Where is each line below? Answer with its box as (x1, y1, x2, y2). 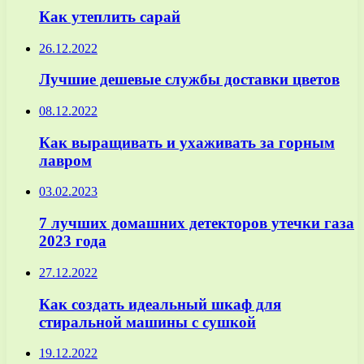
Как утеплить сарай (39, 7, 180, 25)
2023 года (39, 232, 106, 250)
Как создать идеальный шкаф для (39, 295, 281, 313)
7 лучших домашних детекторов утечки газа (39, 214, 354, 232)
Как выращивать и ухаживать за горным (39, 133, 335, 151)
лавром (39, 151, 92, 169)
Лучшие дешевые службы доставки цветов (39, 71, 340, 89)
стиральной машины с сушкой (39, 313, 256, 331)
